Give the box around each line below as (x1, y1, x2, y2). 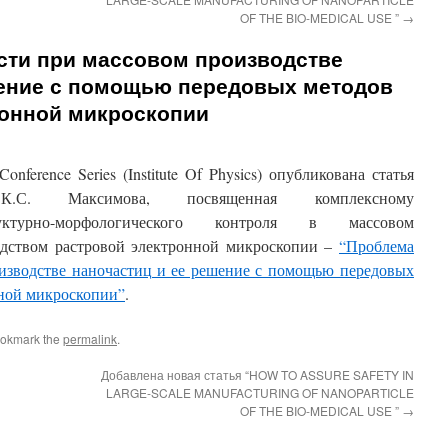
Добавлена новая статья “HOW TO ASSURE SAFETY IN (101, 366, 414, 383)
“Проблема (339, 235, 414, 256)
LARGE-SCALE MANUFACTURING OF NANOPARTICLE (106, 384, 414, 401)
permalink (63, 330, 117, 347)
